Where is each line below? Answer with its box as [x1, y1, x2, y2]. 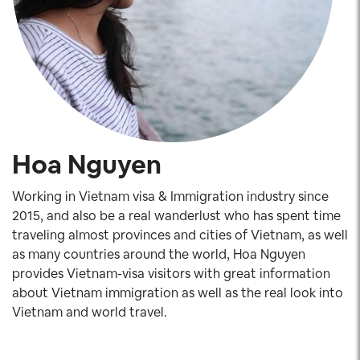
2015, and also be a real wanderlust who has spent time [12, 207, 341, 224]
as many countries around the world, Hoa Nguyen [12, 246, 305, 263]
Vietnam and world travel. [12, 304, 167, 321]
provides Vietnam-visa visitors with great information [12, 265, 330, 282]
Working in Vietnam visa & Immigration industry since [12, 188, 329, 205]
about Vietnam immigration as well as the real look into [12, 284, 343, 301]
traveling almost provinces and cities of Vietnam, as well [12, 227, 348, 243]
